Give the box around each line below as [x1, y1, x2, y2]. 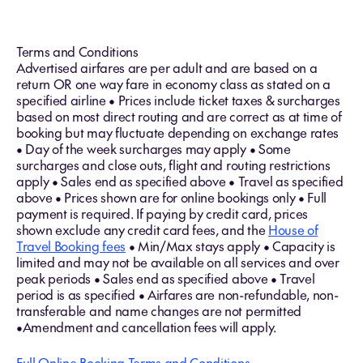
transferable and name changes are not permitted [16, 301, 301, 319]
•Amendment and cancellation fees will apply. [16, 318, 276, 335]
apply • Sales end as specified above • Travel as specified [16, 172, 344, 190]
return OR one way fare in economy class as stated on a [16, 75, 331, 92]
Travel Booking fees [16, 237, 126, 254]
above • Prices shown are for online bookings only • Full [16, 188, 327, 206]
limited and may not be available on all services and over [16, 253, 340, 271]
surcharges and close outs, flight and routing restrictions [16, 156, 331, 173]
